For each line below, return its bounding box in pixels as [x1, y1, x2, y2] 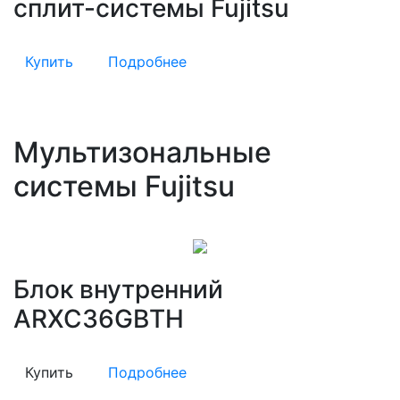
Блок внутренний [13, 274, 223, 304]
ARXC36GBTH [13, 304, 184, 334]
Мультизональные [13, 135, 271, 170]
